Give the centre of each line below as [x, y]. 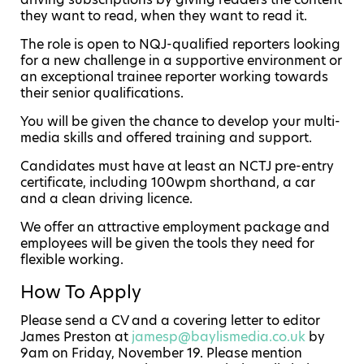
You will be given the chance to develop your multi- [180, 121]
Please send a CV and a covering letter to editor [170, 321]
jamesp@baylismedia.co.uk [219, 337]
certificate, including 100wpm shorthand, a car [168, 182]
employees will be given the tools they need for [167, 243]
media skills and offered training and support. [166, 138]
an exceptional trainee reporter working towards [174, 77]
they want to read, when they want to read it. [164, 16]
